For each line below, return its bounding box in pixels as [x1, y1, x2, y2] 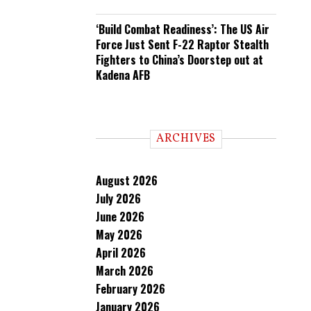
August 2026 [96, 172, 158, 189]
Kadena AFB [96, 67, 150, 83]
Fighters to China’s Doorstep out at [96, 51, 263, 68]
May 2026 [96, 226, 142, 243]
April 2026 [96, 244, 146, 261]
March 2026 [96, 262, 153, 279]
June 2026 [96, 208, 144, 225]
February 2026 [96, 280, 165, 297]
